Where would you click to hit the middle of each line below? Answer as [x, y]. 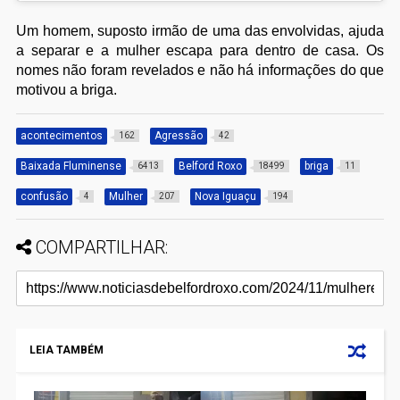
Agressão [178, 136]
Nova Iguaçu [225, 197]
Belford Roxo [210, 167]
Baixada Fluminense [71, 167]
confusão [44, 197]
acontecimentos [61, 136]
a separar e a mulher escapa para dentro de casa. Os [200, 51]
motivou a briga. [66, 90]
